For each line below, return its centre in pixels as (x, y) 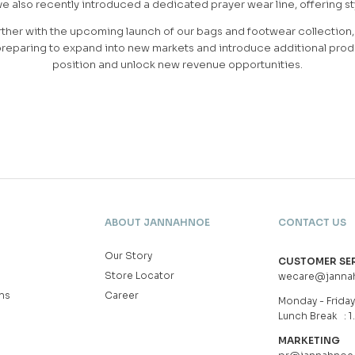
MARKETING (309, 341)
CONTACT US (312, 223)
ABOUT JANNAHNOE (157, 223)
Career (121, 296)
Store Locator (139, 276)
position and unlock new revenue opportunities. (177, 64)
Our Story (128, 256)
